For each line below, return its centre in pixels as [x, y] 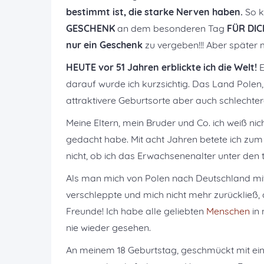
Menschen [228, 211]
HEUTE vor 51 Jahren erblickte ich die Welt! [161, 67]
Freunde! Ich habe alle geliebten [136, 211]
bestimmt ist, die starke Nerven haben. [154, 12]
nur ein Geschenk [104, 45]
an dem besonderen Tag [171, 28]
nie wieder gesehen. [108, 227]
